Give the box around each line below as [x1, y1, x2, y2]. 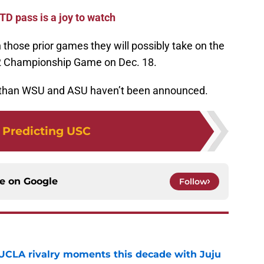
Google [24, 176, 58, 187]
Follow [179, 176, 207, 187]
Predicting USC [2, 124, 91, 138]
